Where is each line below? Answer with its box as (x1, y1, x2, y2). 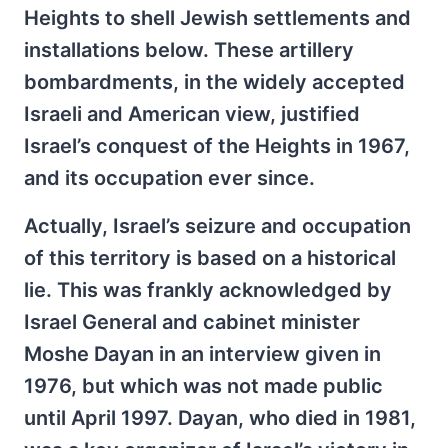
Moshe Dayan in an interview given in (24, 342, 381, 366)
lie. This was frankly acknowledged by (24, 278, 392, 302)
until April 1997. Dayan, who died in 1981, (24, 406, 416, 430)
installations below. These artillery (24, 38, 354, 62)
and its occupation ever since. (24, 166, 315, 190)
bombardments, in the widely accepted (24, 70, 405, 94)
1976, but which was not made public (24, 374, 383, 398)
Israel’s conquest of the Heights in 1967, (24, 134, 410, 158)
